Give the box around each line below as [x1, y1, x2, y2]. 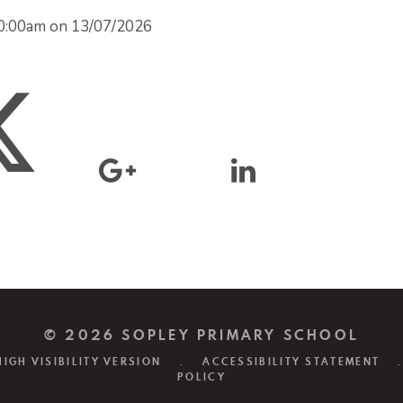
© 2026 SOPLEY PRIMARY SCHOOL [43, 325, 360, 345]
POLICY [177, 369, 226, 384]
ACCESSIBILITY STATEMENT [202, 354, 381, 369]
